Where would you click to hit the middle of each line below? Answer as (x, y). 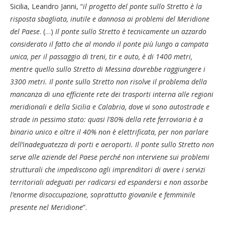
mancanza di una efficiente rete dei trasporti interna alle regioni (112, 94)
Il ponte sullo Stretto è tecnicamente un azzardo (131, 31)
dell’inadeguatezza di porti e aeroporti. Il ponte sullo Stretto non (112, 144)
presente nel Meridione (46, 207)
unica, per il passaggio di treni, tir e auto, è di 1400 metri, (101, 56)
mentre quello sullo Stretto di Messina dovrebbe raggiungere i (108, 69)
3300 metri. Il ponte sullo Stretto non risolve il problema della (108, 81)
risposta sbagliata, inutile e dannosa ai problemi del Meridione (110, 19)
